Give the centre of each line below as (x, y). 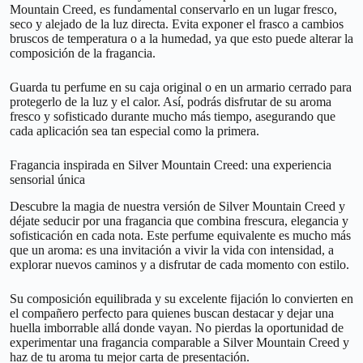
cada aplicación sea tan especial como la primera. (135, 131)
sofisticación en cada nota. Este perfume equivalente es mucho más (180, 236)
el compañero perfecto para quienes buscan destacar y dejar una (172, 314)
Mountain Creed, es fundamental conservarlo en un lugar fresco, (173, 10)
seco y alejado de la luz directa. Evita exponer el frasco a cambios (177, 24)
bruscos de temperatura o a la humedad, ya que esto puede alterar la (181, 39)
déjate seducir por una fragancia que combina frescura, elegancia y (179, 221)
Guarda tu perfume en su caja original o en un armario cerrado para (181, 88)
